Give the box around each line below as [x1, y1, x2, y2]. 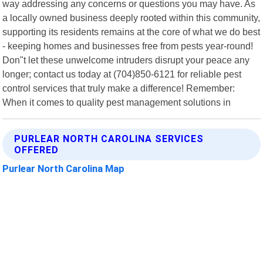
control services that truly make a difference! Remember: [2, 82, 235, 93]
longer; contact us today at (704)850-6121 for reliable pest [2, 68, 242, 79]
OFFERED [14, 144, 59, 156]
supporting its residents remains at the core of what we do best [2, 26, 261, 37]
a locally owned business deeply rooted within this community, [2, 12, 261, 23]
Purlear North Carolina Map [2, 162, 125, 174]
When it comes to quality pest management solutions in [2, 96, 231, 107]
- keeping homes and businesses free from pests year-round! [2, 40, 254, 51]
